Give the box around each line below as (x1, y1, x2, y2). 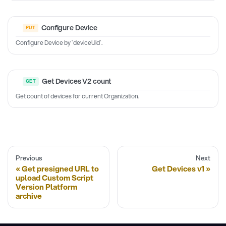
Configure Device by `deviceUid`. (16, 38, 102, 47)
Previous (16, 153, 42, 162)
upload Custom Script (16, 172, 93, 183)
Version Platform (16, 181, 77, 192)
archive (16, 190, 42, 201)
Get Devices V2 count (42, 76, 111, 86)
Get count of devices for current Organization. (16, 91, 139, 100)
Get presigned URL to (22, 162, 99, 174)
